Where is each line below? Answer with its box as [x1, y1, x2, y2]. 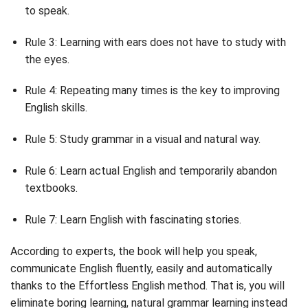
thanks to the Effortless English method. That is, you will [10, 278, 285, 292]
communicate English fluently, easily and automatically [10, 261, 272, 275]
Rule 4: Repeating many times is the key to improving [24, 84, 280, 98]
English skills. [24, 101, 87, 115]
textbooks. [24, 181, 78, 195]
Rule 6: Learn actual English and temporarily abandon [24, 164, 277, 177]
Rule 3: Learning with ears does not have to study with [24, 35, 286, 49]
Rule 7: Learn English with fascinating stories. [24, 212, 241, 226]
